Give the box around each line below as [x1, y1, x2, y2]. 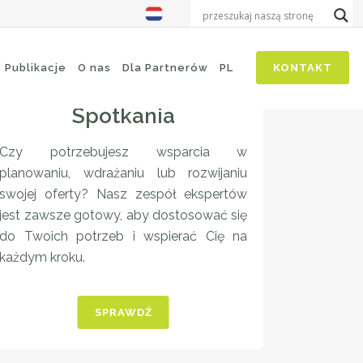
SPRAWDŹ [94, 306, 152, 318]
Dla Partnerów [122, 62, 208, 74]
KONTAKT [273, 62, 332, 74]
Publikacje [5, 62, 66, 74]
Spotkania [71, 104, 175, 128]
